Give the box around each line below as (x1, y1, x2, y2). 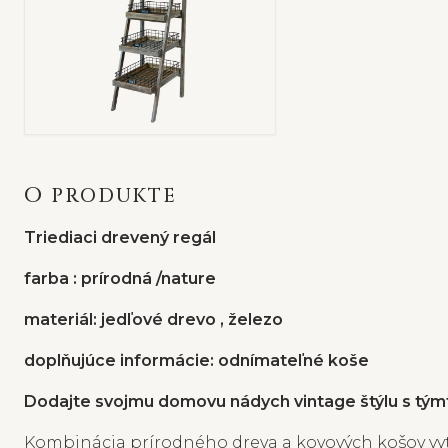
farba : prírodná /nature (24, 268, 216, 288)
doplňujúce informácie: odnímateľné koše (24, 350, 369, 370)
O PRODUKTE (43, 182, 178, 209)
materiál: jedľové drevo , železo (24, 309, 283, 329)
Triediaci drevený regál (24, 227, 216, 247)
